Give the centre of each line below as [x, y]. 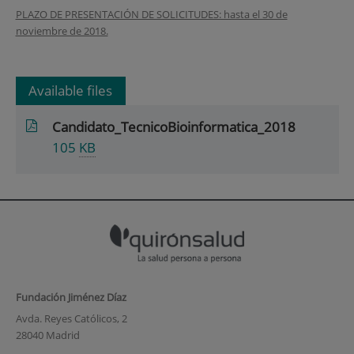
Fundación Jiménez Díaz [71, 297]
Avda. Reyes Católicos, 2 [71, 319]
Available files [71, 90]
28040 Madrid [47, 335]
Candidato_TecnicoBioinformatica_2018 [174, 127]
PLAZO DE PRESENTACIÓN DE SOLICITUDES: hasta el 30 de [151, 15]
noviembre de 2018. [62, 31]
